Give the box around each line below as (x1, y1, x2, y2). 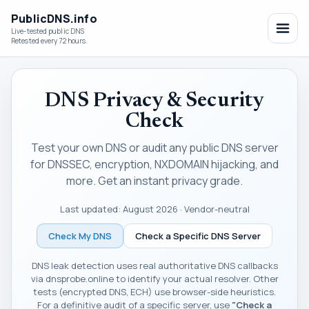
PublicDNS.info (11, 11, 97, 26)
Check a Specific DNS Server (135, 230, 261, 242)
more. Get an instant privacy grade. (66, 173, 243, 188)
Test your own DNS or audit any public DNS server (30, 140, 279, 155)
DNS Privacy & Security (45, 91, 264, 112)
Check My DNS (48, 230, 112, 242)
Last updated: (59, 203, 123, 215)
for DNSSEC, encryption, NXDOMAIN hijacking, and (30, 157, 279, 172)
